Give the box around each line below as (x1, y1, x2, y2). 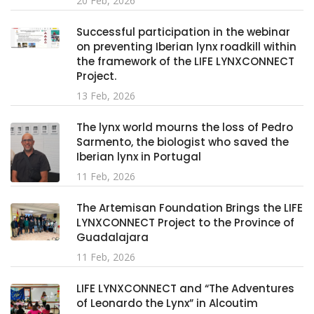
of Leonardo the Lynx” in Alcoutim (76, 296, 258, 311)
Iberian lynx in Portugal (76, 149, 201, 165)
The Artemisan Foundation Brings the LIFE (76, 200, 303, 216)
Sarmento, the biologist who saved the (76, 135, 289, 150)
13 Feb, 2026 (76, 89, 135, 103)
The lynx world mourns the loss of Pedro (76, 120, 293, 135)
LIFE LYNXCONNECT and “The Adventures (76, 281, 294, 296)
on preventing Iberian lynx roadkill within (76, 39, 296, 55)
